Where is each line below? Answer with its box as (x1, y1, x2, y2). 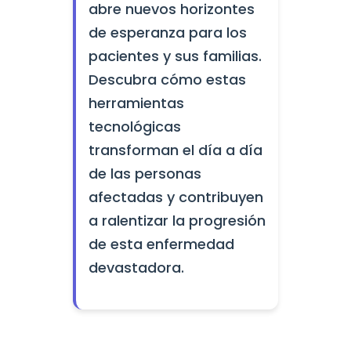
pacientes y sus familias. (88, 46, 262, 66)
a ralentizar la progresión (88, 211, 266, 230)
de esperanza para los (88, 23, 247, 42)
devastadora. (88, 258, 184, 277)
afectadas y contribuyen (88, 187, 263, 207)
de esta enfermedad (88, 234, 234, 254)
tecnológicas (88, 117, 181, 136)
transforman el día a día (88, 140, 262, 160)
